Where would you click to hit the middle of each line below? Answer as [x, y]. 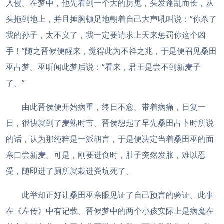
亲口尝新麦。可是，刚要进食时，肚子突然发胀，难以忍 [106, 155]
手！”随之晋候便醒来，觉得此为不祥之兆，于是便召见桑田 [111, 51]
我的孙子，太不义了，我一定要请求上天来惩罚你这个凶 [106, 35]
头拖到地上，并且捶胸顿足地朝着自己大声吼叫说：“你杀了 [111, 19]
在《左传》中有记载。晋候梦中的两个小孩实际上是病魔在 [110, 211]
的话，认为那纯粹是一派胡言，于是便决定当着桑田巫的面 [110, 139]
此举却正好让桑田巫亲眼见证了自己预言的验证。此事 [118, 195]
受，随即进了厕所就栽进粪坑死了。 [70, 171]
